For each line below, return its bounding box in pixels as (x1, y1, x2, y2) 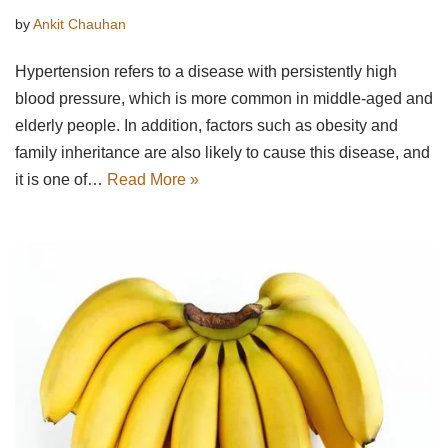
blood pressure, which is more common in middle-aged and (15, 90, 433, 108)
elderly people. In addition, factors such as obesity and (15, 117, 398, 135)
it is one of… (15, 171, 107, 189)
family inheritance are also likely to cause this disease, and (15, 144, 430, 162)
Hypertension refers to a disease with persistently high (15, 63, 397, 81)
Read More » (107, 171, 199, 189)
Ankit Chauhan (33, 16, 126, 33)
